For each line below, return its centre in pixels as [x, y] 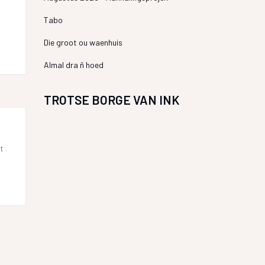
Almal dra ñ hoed [73, 65]
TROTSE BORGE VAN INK [112, 100]
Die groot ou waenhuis [83, 42]
